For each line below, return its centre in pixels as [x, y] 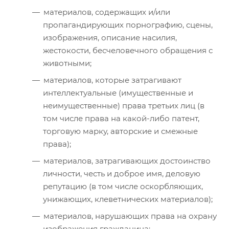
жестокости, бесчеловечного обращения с [128, 50]
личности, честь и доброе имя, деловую [122, 173]
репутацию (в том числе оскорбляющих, [123, 186]
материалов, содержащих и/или [107, 12]
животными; [67, 63]
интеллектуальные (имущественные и [118, 93]
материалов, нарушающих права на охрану [130, 216]
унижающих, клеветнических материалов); [128, 199]
